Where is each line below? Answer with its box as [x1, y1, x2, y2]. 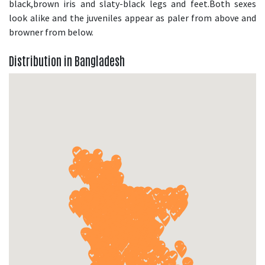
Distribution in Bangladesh [9, 53, 125, 69]
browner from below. [9, 26, 93, 38]
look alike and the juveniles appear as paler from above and [9, 12, 256, 24]
